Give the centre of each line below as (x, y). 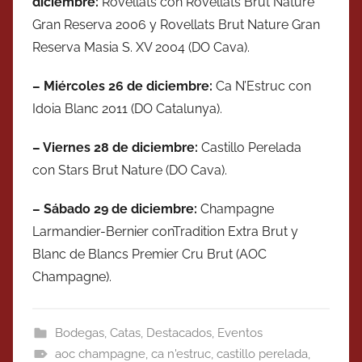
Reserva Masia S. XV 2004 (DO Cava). (141, 48)
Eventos (240, 333)
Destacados (179, 333)
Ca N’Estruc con (263, 86)
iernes (73, 148)
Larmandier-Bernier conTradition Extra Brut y (165, 232)
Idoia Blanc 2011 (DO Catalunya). (127, 109)
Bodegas (79, 333)
